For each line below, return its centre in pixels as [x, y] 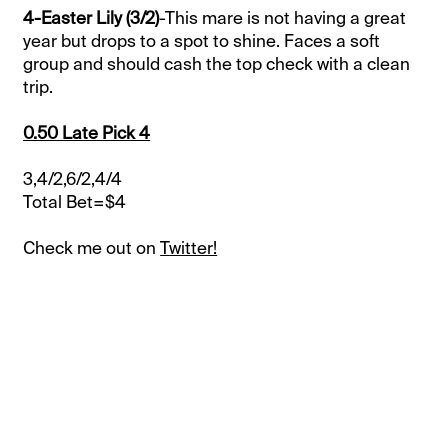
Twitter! [189, 247]
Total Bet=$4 [75, 201]
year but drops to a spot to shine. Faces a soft [202, 40]
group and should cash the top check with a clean [217, 63]
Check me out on [92, 247]
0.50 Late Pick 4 [87, 132]
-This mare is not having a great [283, 17]
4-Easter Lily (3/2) [91, 17]
